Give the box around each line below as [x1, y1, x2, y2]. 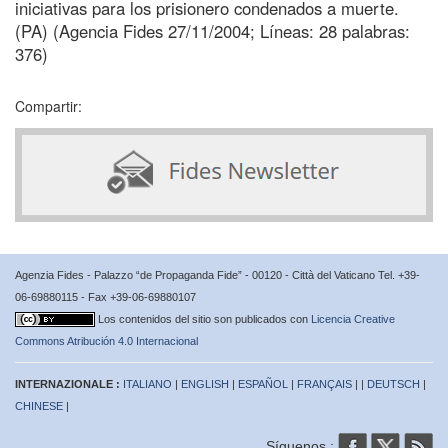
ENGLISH [181, 377, 229, 390]
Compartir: [15, 95, 82, 116]
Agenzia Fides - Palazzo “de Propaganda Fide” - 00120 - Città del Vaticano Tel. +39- [15, 268, 420, 281]
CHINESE [15, 399, 63, 412]
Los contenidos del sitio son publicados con [98, 312, 311, 325]
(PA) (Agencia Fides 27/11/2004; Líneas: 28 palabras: [15, 18, 410, 43]
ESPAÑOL [238, 377, 288, 390]
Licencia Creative [311, 312, 395, 325]
